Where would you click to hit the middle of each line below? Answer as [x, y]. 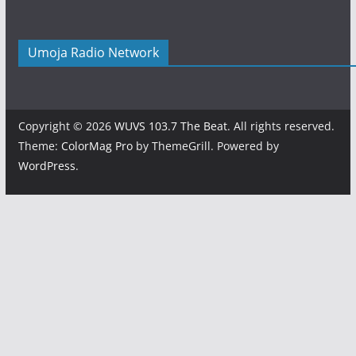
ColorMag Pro [97, 145]
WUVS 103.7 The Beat [170, 126]
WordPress [46, 165]
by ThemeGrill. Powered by [205, 145]
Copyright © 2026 [66, 126]
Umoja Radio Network [93, 52]
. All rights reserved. [281, 126]
